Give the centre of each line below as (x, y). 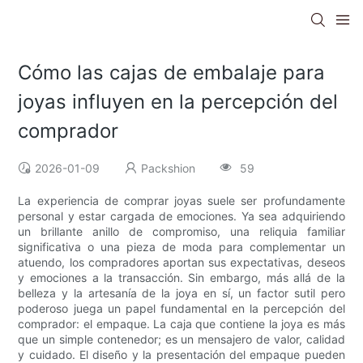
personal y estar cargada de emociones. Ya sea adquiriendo (181, 216)
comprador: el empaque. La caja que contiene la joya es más (181, 324)
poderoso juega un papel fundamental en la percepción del (181, 309)
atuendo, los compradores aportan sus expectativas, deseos (181, 263)
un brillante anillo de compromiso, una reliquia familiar (181, 232)
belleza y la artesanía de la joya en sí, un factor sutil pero (181, 293)
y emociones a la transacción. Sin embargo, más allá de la (181, 278)
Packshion (169, 169)
